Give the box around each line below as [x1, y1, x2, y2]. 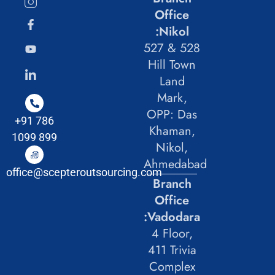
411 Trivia [147, 241, 196, 259]
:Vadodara [144, 208, 200, 226]
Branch [152, 175, 192, 193]
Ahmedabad [144, 155, 207, 173]
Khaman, [149, 122, 195, 140]
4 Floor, [151, 225, 193, 242]
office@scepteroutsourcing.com [6, 166, 162, 179]
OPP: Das [147, 106, 197, 123]
